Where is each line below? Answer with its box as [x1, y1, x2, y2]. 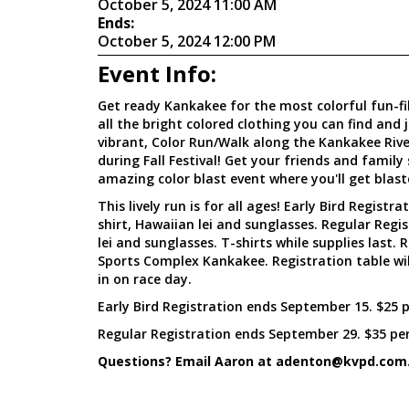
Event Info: [98, 58, 216, 89]
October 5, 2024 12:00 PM [98, 30, 276, 51]
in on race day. [98, 269, 192, 288]
